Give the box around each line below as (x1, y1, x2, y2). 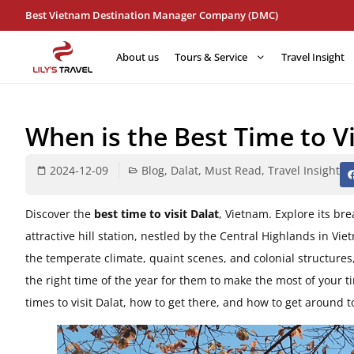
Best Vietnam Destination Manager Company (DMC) (25, 8, 278, 22)
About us (116, 50, 159, 64)
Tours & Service (175, 50, 247, 64)
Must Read (205, 163, 262, 178)
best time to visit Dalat (94, 205, 219, 221)
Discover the (25, 205, 94, 221)
